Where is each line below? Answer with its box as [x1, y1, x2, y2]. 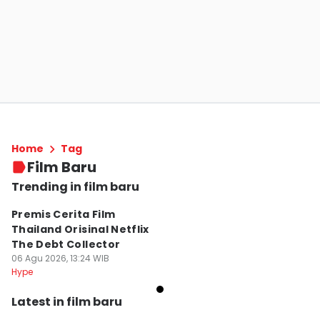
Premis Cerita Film [11, 207, 116, 221]
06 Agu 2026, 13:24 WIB [11, 252, 109, 264]
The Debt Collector [11, 237, 121, 251]
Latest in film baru [11, 294, 122, 310]
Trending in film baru [11, 179, 139, 195]
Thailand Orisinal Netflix [11, 222, 149, 236]
